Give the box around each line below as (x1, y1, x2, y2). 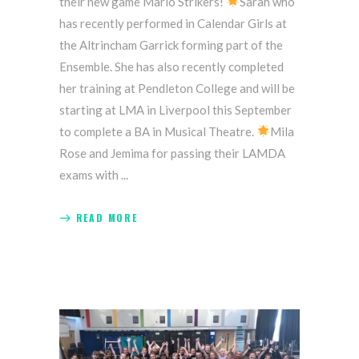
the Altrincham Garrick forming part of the (59, 37, 283, 52)
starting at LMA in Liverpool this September (59, 102, 292, 117)
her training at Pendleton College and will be (59, 80, 295, 95)
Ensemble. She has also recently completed (59, 58, 284, 74)
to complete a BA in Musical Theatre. (59, 123, 256, 139)
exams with (59, 167, 121, 182)
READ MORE (75, 210, 138, 224)
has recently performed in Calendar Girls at (59, 15, 287, 30)
